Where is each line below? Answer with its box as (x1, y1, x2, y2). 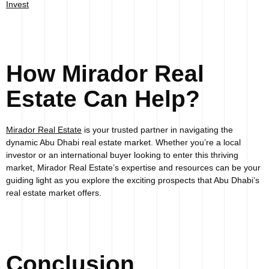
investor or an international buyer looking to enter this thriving (6, 150, 238, 160)
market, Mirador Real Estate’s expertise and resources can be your (6, 163, 261, 173)
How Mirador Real (6, 61, 204, 87)
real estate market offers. (6, 188, 104, 198)
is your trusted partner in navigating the (82, 125, 233, 135)
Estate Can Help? (6, 86, 200, 112)
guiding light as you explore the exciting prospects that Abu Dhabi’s (6, 175, 259, 186)
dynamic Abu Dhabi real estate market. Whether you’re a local (6, 138, 241, 148)
